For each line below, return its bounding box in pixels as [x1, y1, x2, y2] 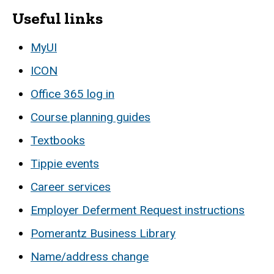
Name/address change [31, 249, 149, 264]
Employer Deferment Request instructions [31, 202, 245, 217]
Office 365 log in [31, 86, 114, 101]
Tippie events [31, 156, 99, 171]
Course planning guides [31, 109, 150, 124]
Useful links [12, 8, 103, 28]
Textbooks [31, 133, 85, 147]
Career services [31, 179, 111, 194]
